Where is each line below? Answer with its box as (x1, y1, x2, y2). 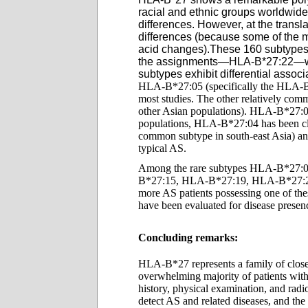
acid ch (138, 43, 173, 55)
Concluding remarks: (138, 232, 238, 243)
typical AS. (138, 142, 189, 154)
